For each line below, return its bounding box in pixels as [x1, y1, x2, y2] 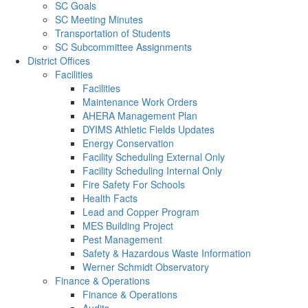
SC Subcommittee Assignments [55, 40, 192, 54]
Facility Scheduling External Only [82, 150, 225, 164]
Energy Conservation [82, 136, 174, 150]
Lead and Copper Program [82, 205, 199, 219]
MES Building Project [82, 219, 173, 232]
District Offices [27, 54, 90, 67]
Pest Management [82, 232, 162, 246]
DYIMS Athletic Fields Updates [82, 122, 214, 136]
